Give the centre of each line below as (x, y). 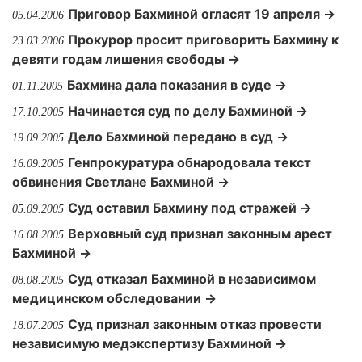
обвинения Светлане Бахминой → (121, 182)
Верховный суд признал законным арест (200, 234)
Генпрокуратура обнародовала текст (189, 162)
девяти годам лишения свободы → (126, 59)
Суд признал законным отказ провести (195, 324)
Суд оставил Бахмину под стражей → (190, 208)
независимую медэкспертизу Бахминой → (149, 343)
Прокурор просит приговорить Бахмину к (203, 40)
